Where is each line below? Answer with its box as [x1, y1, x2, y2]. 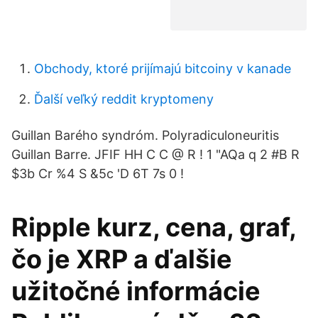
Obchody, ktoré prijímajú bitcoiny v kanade [34, 61, 291, 76]
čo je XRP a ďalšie [11, 243, 232, 275]
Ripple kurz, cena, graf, [11, 212, 296, 243]
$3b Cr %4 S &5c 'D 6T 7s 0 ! [11, 166, 184, 181]
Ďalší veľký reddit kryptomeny [34, 92, 214, 106]
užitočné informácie [11, 275, 261, 307]
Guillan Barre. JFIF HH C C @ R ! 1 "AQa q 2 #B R [11, 147, 300, 162]
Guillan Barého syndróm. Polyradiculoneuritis [11, 128, 279, 143]
